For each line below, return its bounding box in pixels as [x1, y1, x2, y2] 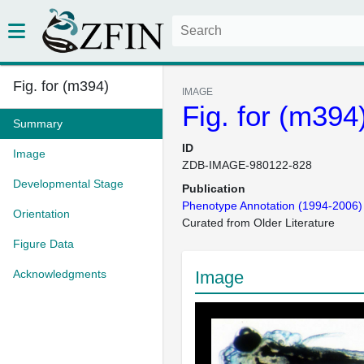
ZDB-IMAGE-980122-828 [182, 158, 312, 171]
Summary [13, 117, 63, 130]
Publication [182, 182, 245, 195]
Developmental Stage [13, 177, 123, 190]
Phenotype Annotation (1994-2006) [182, 199, 362, 212]
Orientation [13, 207, 70, 220]
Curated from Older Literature [182, 216, 335, 229]
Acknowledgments [13, 267, 106, 280]
